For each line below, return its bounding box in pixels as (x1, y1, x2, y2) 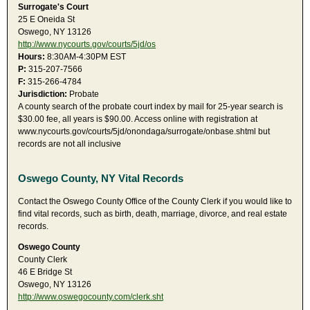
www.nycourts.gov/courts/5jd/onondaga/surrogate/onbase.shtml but (18, 127, 270, 137)
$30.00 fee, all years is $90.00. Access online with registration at (18, 114, 257, 125)
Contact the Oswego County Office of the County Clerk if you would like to (18, 196, 292, 206)
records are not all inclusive (18, 139, 121, 149)
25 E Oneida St (18, 15, 75, 25)
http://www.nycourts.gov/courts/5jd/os (18, 39, 156, 50)
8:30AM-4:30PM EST (45, 52, 126, 62)
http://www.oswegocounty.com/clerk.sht (18, 291, 163, 302)
